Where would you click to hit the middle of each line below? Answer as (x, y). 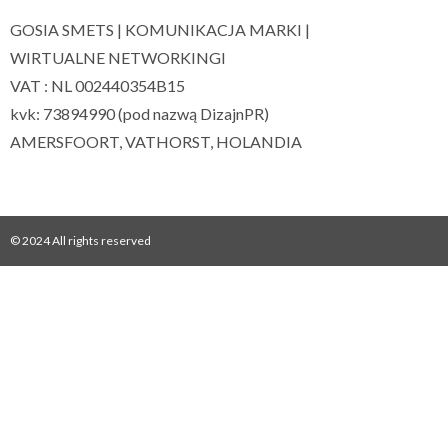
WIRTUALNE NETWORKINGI (118, 58)
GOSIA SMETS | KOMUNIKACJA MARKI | (160, 30)
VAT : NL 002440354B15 (97, 86)
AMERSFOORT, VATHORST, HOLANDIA (156, 142)
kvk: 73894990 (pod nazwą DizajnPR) (139, 114)
